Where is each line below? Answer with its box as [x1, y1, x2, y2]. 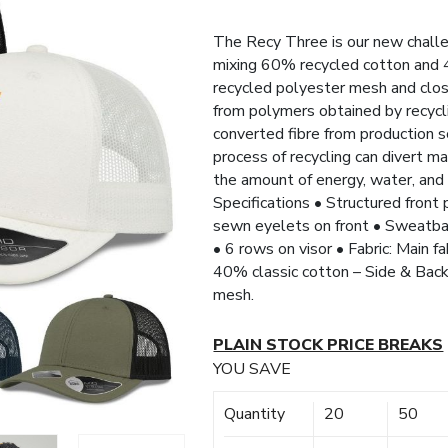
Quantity [224, 403, 286, 426]
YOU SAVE [213, 358, 292, 381]
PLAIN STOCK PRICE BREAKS [213, 334, 444, 357]
